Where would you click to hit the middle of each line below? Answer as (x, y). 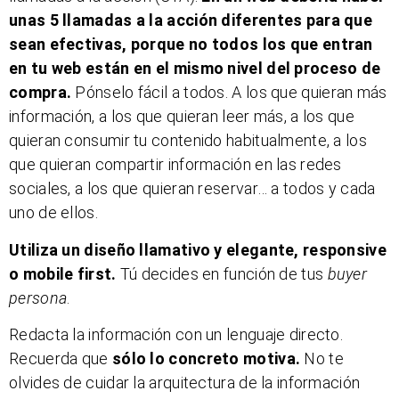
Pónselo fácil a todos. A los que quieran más (229, 93)
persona (38, 297)
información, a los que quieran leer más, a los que (182, 117)
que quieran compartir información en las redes (175, 165)
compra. (41, 93)
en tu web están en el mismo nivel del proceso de (195, 69)
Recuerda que (61, 358)
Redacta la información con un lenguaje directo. (176, 334)
